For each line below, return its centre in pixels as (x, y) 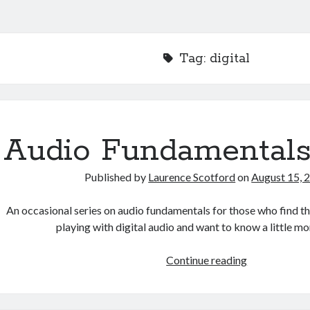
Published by (117, 177)
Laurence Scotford (192, 177)
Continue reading (207, 260)
